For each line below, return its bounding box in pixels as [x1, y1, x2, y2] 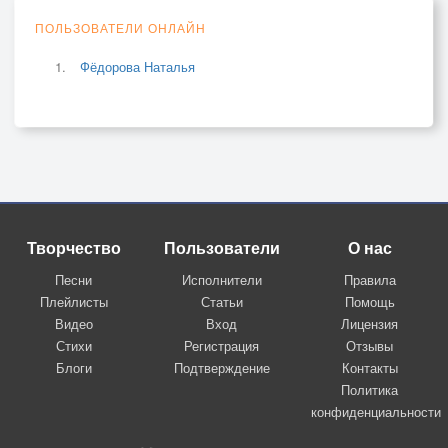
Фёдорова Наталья [80, 56, 195, 76]
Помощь [344, 291, 395, 311]
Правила [343, 269, 396, 289]
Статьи [200, 291, 243, 311]
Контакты [341, 357, 398, 377]
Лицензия [341, 313, 399, 333]
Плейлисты [39, 291, 108, 311]
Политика [341, 379, 399, 399]
